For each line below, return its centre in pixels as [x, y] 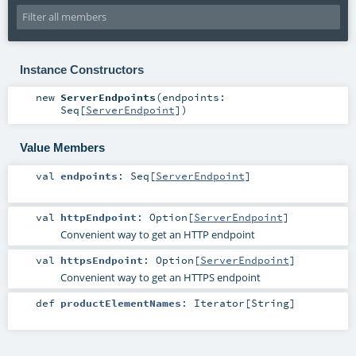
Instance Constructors [81, 69]
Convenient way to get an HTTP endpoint [157, 234]
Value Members [62, 147]
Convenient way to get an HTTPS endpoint [160, 277]
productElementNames [120, 302]
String [270, 302]
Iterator [219, 302]
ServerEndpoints [108, 97]
